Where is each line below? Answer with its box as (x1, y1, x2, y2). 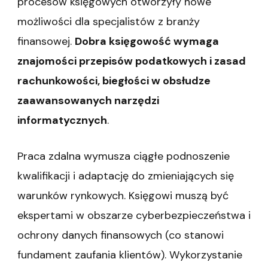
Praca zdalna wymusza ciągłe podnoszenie (17, 149, 230, 164)
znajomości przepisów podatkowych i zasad (17, 54, 246, 69)
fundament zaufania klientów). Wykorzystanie (17, 248, 242, 263)
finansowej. (17, 34, 75, 49)
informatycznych (17, 113, 107, 128)
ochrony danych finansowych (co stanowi (17, 228, 224, 243)
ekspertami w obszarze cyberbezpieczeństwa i (17, 208, 251, 223)
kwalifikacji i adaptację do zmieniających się (17, 169, 234, 184)
